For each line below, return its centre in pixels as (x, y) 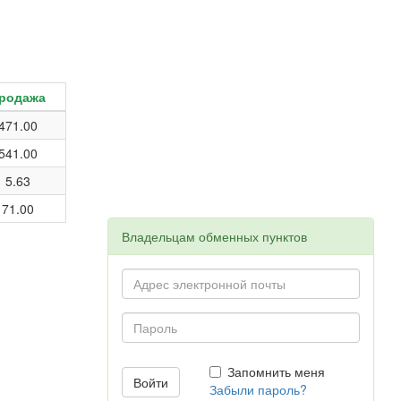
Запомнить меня (277, 371)
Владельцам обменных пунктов (214, 236)
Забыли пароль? (259, 389)
